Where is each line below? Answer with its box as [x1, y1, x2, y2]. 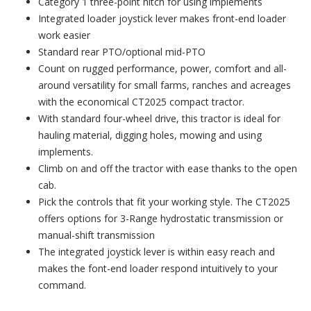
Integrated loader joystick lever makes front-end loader [38, 12, 286, 26]
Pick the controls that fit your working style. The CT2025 [38, 195, 290, 209]
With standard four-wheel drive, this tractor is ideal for [38, 112, 280, 126]
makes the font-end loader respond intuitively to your [38, 262, 278, 276]
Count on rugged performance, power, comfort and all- [38, 62, 287, 76]
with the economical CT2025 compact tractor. [38, 95, 244, 109]
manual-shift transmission [38, 228, 155, 242]
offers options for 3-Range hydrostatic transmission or [38, 212, 283, 226]
